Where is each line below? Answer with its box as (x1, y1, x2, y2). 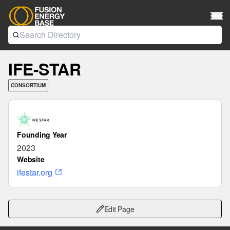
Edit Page (104, 204, 135, 214)
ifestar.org (17, 166, 52, 178)
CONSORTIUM (11, 82, 46, 89)
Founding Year (17, 129, 67, 140)
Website (17, 154, 45, 164)
